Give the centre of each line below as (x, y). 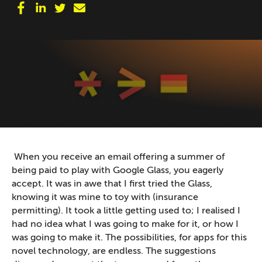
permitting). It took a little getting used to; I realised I (126, 211)
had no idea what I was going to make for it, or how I (125, 224)
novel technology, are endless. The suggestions (114, 251)
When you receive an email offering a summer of (118, 157)
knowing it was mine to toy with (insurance (105, 197)
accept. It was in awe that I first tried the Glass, (112, 184)
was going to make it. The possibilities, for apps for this (129, 238)
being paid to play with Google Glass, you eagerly (118, 170)
